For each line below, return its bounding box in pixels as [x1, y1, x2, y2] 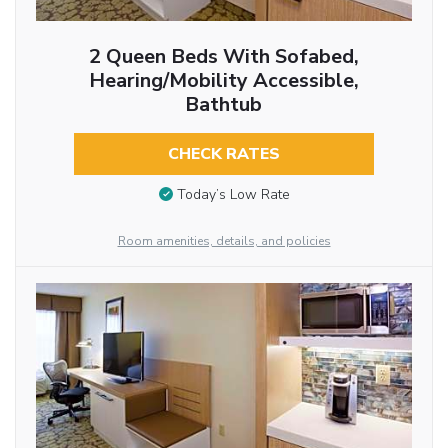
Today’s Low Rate [176, 185, 290, 205]
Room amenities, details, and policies [117, 233, 331, 250]
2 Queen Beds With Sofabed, [88, 42, 359, 70]
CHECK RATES [167, 142, 280, 165]
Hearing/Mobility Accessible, [88, 66, 359, 94]
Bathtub [185, 90, 263, 118]
